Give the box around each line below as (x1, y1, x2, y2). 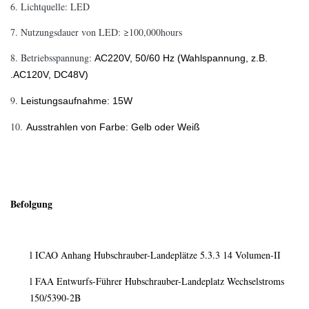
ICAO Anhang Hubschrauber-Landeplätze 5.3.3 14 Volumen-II (32, 248, 281, 261)
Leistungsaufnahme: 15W (21, 95, 132, 106)
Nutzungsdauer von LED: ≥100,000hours (21, 26, 182, 39)
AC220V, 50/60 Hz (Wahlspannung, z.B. (94, 52, 268, 63)
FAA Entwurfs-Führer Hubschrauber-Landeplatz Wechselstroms (32, 275, 284, 288)
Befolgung (10, 197, 52, 211)
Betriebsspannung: (21, 51, 94, 64)
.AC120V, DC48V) (10, 69, 88, 80)
